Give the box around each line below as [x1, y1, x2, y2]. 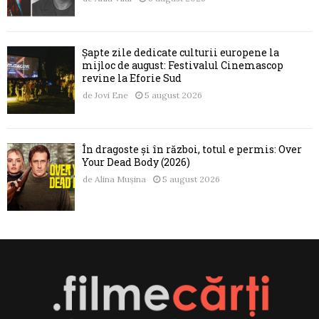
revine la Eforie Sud [82, 71, 182, 85]
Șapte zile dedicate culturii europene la [82, 46, 279, 60]
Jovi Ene [95, 90, 128, 101]
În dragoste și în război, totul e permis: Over [82, 142, 302, 157]
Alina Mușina [95, 174, 146, 185]
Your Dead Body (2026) [82, 155, 190, 169]
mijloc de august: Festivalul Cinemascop [82, 58, 283, 73]
